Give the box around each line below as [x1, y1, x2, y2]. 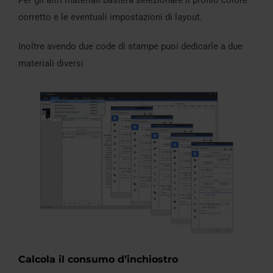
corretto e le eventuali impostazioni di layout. [18, 11, 202, 23]
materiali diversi [18, 57, 83, 69]
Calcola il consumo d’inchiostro [18, 253, 178, 266]
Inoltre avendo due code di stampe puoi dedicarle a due [18, 40, 243, 52]
